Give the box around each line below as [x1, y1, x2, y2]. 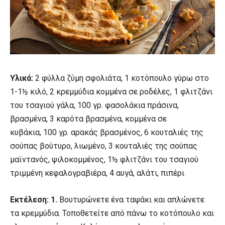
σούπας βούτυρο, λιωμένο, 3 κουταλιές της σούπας [10, 141, 197, 151]
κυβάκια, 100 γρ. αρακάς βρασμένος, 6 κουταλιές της [10, 127, 203, 137]
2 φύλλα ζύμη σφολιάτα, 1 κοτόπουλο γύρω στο [35, 73, 209, 83]
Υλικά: [10, 73, 35, 83]
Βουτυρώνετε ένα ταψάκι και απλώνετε [59, 194, 204, 204]
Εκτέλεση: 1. [10, 194, 59, 204]
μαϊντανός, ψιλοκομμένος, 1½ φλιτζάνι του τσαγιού [10, 154, 198, 164]
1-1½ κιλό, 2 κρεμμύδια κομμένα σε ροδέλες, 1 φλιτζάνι [10, 86, 212, 96]
